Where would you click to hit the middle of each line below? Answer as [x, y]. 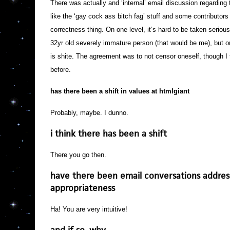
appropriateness [82, 188]
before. [60, 70]
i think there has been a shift [108, 133]
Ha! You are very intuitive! [89, 209]
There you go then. [78, 155]
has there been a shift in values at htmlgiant [120, 91]
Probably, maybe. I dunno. [89, 113]
